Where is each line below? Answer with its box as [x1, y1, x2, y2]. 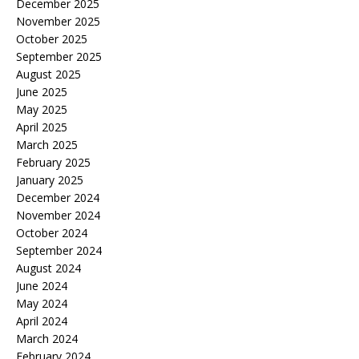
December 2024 [16, 190, 99, 206]
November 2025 [16, 14, 100, 30]
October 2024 [16, 225, 87, 241]
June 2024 [16, 278, 67, 294]
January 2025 [16, 172, 83, 188]
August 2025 [16, 67, 81, 83]
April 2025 [16, 119, 67, 135]
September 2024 [16, 243, 102, 259]
